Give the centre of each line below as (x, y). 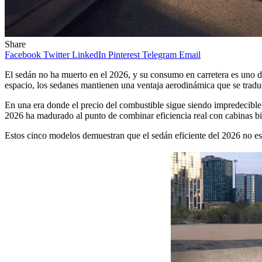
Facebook (23, 54)
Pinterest (124, 54)
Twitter (56, 54)
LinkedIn (89, 54)
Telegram (159, 54)
